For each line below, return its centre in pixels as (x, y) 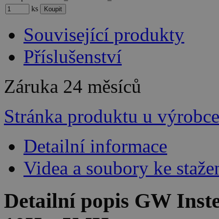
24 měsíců (102, 87)
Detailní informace (95, 146)
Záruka (33, 87)
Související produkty (104, 35)
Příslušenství (73, 57)
